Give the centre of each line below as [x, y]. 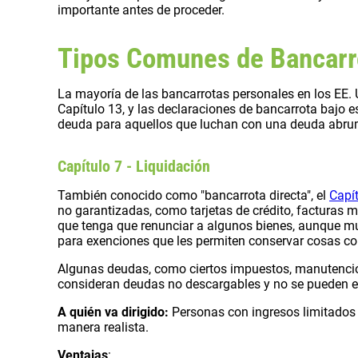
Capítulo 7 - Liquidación [134, 167]
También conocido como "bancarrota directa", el [193, 196]
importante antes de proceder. [141, 10]
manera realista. [103, 328]
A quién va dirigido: [113, 312]
